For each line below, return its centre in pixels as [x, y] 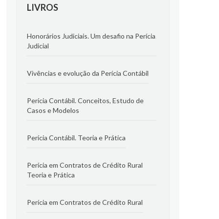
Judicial [38, 46]
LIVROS [42, 7]
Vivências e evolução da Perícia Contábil [88, 73]
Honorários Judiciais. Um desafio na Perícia [91, 36]
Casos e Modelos [53, 110]
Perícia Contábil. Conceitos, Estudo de [85, 100]
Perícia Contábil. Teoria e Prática [76, 138]
